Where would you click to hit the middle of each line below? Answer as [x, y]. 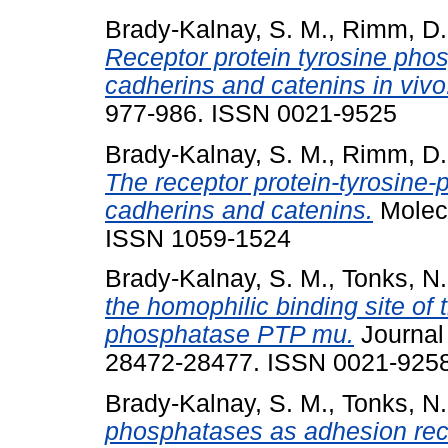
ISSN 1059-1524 [198, 238]
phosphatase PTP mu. [229, 335]
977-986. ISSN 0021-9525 [251, 113]
